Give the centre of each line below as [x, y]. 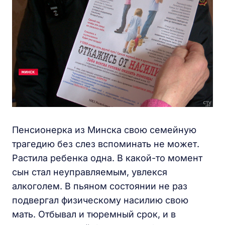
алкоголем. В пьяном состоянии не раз [100, 186]
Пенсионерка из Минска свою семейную [104, 130]
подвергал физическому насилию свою [100, 200]
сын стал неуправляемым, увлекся [90, 172]
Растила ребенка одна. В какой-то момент [107, 158]
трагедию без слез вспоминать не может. [106, 144]
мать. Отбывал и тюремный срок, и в [94, 214]
